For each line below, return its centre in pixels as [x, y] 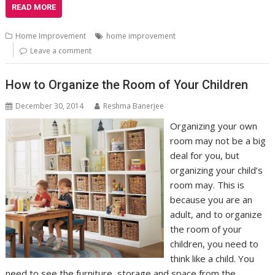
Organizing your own [213, 126]
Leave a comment [61, 51]
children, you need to [214, 243]
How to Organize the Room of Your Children [127, 84]
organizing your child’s [216, 170]
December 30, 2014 [50, 106]
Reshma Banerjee [134, 106]
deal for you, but [204, 155]
